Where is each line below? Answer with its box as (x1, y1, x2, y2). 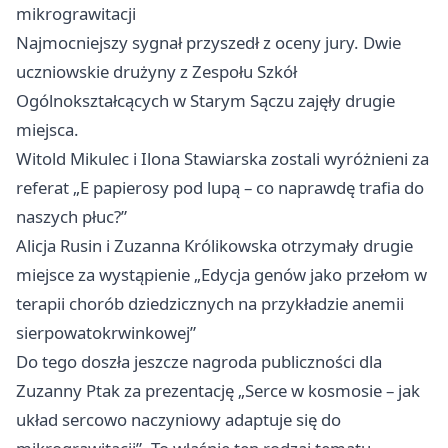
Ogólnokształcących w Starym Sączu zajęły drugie (16, 89, 395, 113)
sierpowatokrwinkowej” (16, 321, 196, 345)
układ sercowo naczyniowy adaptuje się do (16, 408, 341, 432)
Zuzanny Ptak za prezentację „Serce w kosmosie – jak (16, 379, 420, 403)
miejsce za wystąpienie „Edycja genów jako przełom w (16, 263, 427, 287)
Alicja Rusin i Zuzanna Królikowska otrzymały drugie (16, 234, 413, 258)
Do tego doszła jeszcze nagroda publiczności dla (16, 350, 382, 374)
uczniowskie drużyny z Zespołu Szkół (16, 60, 297, 84)
